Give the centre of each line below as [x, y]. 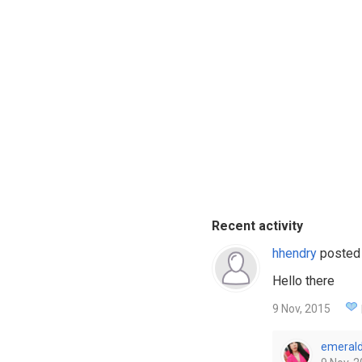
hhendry [294, 253]
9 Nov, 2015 [301, 309]
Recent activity [257, 226]
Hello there [303, 281]
